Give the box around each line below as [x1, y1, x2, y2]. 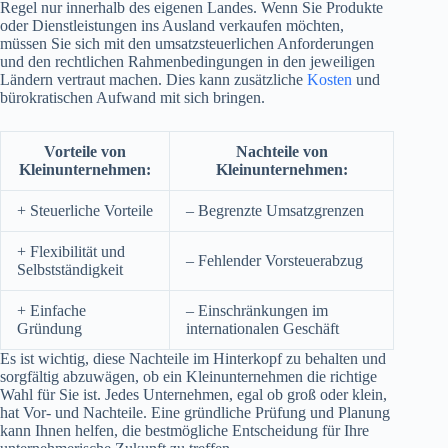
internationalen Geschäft [186, 319, 339, 337]
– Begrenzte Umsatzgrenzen [186, 201, 364, 219]
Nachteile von [235, 142, 328, 160]
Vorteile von [44, 142, 126, 160]
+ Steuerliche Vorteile [17, 201, 153, 219]
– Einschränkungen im [186, 301, 328, 319]
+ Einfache [17, 301, 86, 319]
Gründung [17, 319, 82, 337]
